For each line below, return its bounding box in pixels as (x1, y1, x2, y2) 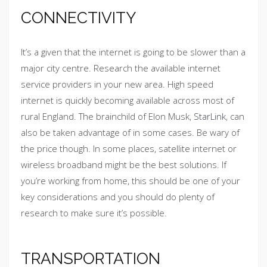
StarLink (194, 110, 226, 123)
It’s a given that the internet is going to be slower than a (21, 46, 246, 58)
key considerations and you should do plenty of (21, 191, 215, 203)
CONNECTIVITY (21, 8, 136, 27)
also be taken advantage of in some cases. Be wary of (21, 126, 240, 139)
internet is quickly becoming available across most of (21, 94, 234, 107)
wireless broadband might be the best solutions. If (21, 159, 226, 171)
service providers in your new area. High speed (21, 78, 213, 91)
